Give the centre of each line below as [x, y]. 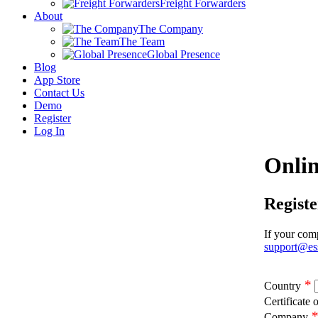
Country [283, 285]
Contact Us [59, 93]
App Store [57, 80]
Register [53, 118]
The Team [142, 42]
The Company [171, 29]
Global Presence [183, 54]
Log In [49, 131]
